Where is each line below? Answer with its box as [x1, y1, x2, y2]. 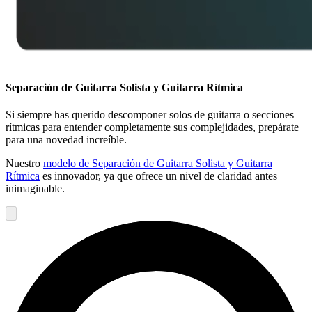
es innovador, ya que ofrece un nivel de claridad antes [40, 170, 277, 182]
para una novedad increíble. [6, 134, 127, 146]
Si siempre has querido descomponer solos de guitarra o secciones [6, 109, 294, 121]
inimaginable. [6, 182, 65, 195]
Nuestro [6, 157, 43, 170]
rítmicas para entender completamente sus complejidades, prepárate [6, 121, 299, 134]
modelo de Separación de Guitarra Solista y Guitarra [43, 157, 272, 170]
